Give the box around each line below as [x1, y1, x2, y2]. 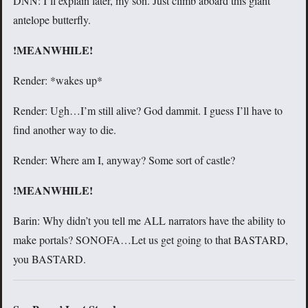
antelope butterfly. [13, 12, 91, 27]
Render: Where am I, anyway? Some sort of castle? [13, 153, 235, 168]
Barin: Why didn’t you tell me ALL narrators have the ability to [13, 213, 285, 228]
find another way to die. [13, 122, 116, 137]
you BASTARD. [13, 252, 86, 267]
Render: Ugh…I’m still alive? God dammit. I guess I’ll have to [13, 103, 283, 118]
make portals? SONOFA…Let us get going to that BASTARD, [13, 232, 288, 247]
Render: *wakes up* [13, 73, 102, 88]
